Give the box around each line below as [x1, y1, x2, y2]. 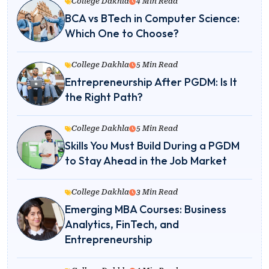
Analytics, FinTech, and [65, 217, 179, 232]
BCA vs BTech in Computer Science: [65, 11, 240, 26]
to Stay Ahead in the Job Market [65, 154, 227, 168]
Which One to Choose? [65, 26, 179, 41]
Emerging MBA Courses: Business [65, 202, 226, 217]
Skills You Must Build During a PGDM [65, 139, 240, 153]
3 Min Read [136, 188, 178, 197]
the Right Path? [65, 90, 143, 104]
